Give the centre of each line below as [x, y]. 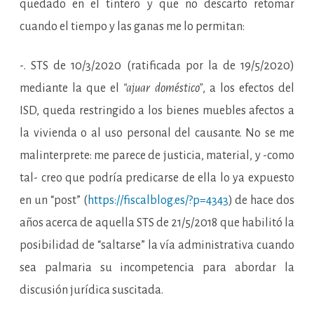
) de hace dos [261, 201]
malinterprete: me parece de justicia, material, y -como [157, 156]
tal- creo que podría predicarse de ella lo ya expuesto [157, 178]
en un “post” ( [54, 201]
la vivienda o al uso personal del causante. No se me [157, 134]
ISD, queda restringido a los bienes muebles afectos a [157, 111]
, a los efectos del [248, 89]
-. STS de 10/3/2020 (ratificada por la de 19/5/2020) [157, 66]
